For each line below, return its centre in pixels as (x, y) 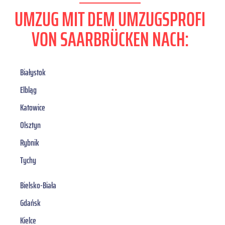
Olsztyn (30, 125)
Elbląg (28, 90)
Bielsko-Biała (38, 186)
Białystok (33, 73)
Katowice (33, 108)
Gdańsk (30, 203)
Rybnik (30, 143)
